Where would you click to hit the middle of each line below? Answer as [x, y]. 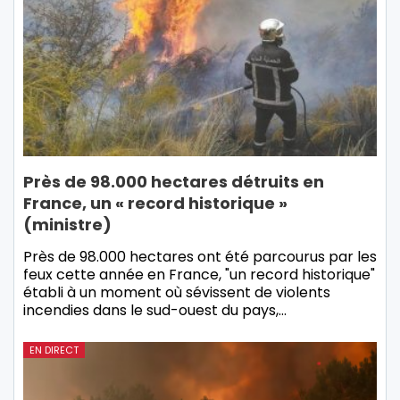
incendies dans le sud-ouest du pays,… [155, 311]
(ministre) [67, 225]
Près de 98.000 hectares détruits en [174, 182]
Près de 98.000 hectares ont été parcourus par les [200, 257]
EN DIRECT [54, 350]
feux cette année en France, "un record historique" [199, 275]
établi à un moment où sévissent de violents [177, 293]
